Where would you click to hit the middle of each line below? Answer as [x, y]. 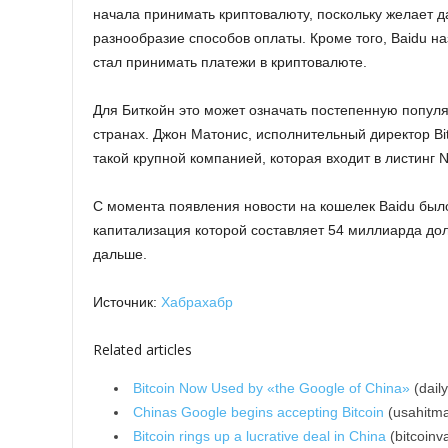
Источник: [127, 301]
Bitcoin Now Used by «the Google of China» [271, 387]
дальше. [120, 253]
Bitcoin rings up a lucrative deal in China [259, 435]
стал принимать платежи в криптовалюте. [230, 61]
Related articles [142, 349]
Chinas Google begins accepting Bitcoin [258, 411]
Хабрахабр [197, 301]
